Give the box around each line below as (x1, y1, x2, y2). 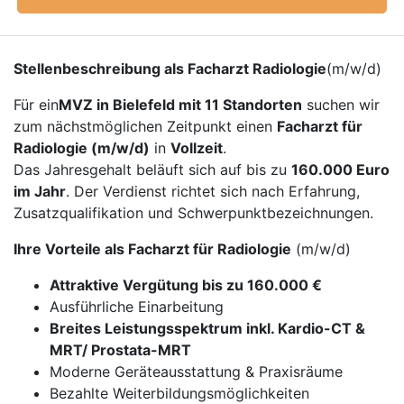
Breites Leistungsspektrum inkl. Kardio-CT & (50, 319, 365, 337)
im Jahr (14, 182, 66, 200)
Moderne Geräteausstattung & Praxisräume (50, 363, 343, 381)
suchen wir (302, 96, 380, 114)
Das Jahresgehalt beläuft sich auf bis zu (14, 161, 291, 179)
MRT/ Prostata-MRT (50, 341, 191, 359)
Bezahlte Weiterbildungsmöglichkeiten (50, 384, 309, 402)
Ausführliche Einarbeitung (50, 298, 224, 316)
